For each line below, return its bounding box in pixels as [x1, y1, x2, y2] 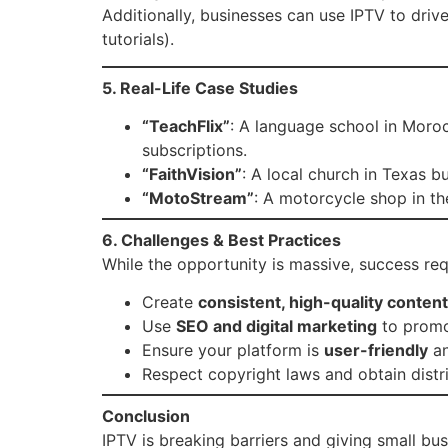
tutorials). [102, 29, 174, 50]
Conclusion [102, 406, 190, 427]
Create [142, 292, 198, 313]
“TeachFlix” [142, 115, 230, 136]
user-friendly [324, 340, 428, 361]
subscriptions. [142, 139, 247, 160]
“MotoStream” [142, 187, 254, 208]
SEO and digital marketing [176, 316, 377, 337]
